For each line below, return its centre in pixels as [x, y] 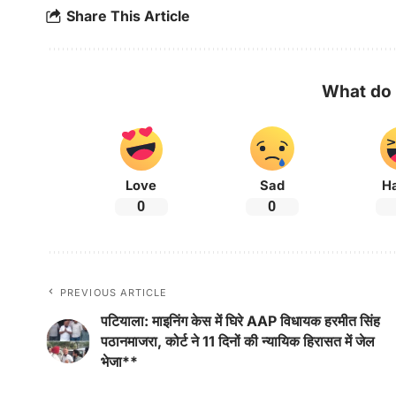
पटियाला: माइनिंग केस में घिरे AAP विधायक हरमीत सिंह [240, 320]
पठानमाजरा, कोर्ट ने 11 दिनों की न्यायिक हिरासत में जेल [238, 341]
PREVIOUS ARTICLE [114, 292]
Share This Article [128, 16]
